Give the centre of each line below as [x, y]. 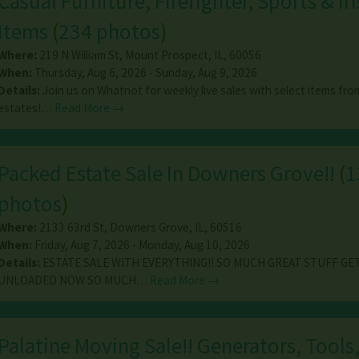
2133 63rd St [71, 228]
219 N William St [79, 55]
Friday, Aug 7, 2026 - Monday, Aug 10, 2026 [141, 245]
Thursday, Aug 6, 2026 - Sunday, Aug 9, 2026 [144, 73]
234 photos [109, 32]
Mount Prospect [166, 55]
